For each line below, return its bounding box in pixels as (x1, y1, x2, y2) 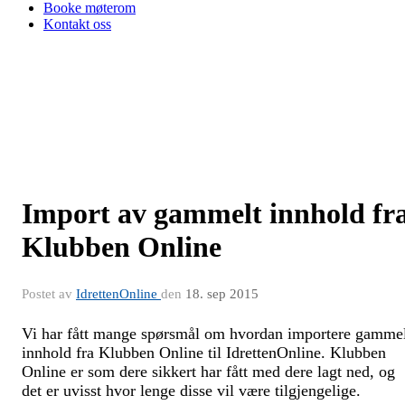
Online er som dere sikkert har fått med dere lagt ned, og (22, 363, 395, 381)
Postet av (22, 287, 76, 301)
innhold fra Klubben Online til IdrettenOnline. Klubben (22, 344, 386, 362)
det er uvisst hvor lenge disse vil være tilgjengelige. (22, 381, 361, 400)
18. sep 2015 (185, 287, 259, 301)
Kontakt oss (43, 16, 111, 32)
